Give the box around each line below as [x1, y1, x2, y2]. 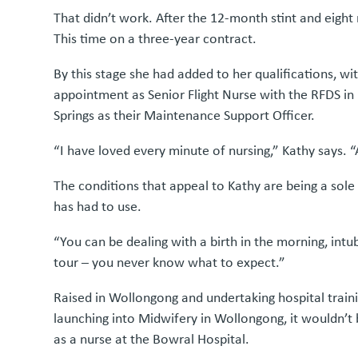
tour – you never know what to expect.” [54, 253, 286, 272]
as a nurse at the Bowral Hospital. [54, 329, 250, 349]
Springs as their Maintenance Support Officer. [54, 105, 316, 125]
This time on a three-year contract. [54, 29, 257, 49]
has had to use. [54, 197, 142, 217]
